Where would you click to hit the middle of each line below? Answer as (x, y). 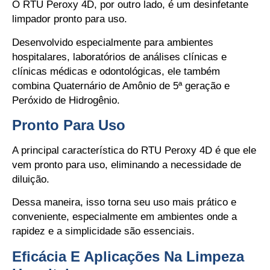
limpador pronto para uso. (70, 19)
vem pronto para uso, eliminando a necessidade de (127, 165)
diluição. (31, 180)
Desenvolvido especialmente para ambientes (113, 42)
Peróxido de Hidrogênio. (66, 100)
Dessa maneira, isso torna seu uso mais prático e (124, 202)
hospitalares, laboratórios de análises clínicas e (119, 57)
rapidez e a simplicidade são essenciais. (103, 231)
